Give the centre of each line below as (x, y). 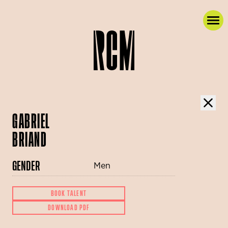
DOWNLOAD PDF (69, 208)
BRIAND (30, 140)
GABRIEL (31, 122)
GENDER (26, 166)
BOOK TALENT (69, 193)
